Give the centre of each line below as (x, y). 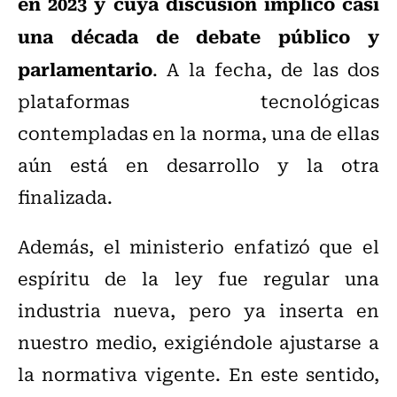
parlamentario (85, 69)
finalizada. (65, 197)
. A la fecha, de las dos (266, 69)
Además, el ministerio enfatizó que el (198, 246)
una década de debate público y (198, 36)
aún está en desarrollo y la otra (198, 165)
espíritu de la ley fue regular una (198, 278)
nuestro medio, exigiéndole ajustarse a (198, 342)
